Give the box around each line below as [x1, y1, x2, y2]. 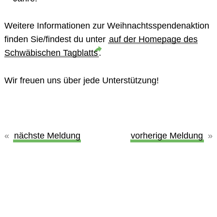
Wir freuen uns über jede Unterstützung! [4, 75, 159, 85]
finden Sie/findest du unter [4, 34, 108, 45]
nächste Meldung [14, 130, 80, 140]
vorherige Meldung [131, 130, 203, 140]
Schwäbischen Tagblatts [4, 48, 98, 58]
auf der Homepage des [108, 34, 198, 45]
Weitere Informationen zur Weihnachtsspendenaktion [4, 21, 209, 31]
